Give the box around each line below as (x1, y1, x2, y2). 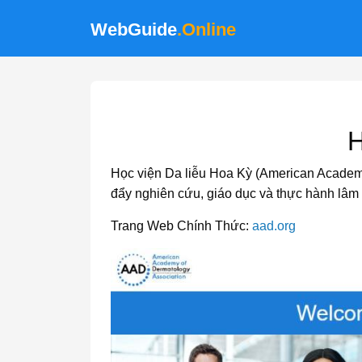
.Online (177, 19, 236, 40)
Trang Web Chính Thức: (111, 219, 252, 233)
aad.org (252, 219, 296, 233)
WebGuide (90, 19, 177, 40)
